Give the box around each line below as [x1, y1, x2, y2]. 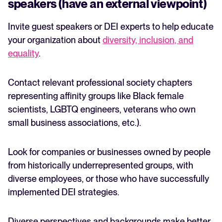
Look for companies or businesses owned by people [8, 147, 211, 158]
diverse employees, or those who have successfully [8, 173, 209, 184]
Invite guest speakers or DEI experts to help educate [8, 21, 214, 32]
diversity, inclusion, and [103, 35, 193, 46]
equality [8, 48, 39, 59]
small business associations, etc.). [8, 117, 143, 128]
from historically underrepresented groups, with [8, 160, 193, 171]
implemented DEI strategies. [8, 187, 121, 198]
